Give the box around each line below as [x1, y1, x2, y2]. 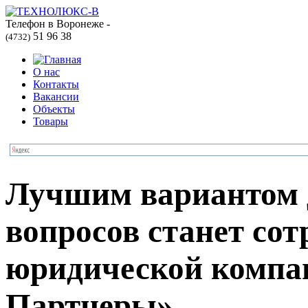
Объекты [33, 103, 75, 115]
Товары [33, 115, 68, 127]
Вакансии [33, 91, 79, 102]
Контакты [33, 78, 79, 90]
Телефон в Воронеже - [5, 18, 110, 30]
